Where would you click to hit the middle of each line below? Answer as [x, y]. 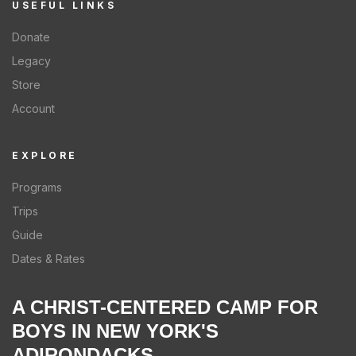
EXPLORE [45, 156]
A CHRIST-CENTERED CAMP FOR [165, 308]
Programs [37, 188]
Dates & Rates [48, 259]
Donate [31, 37]
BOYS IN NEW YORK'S [115, 331]
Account [33, 109]
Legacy [31, 61]
